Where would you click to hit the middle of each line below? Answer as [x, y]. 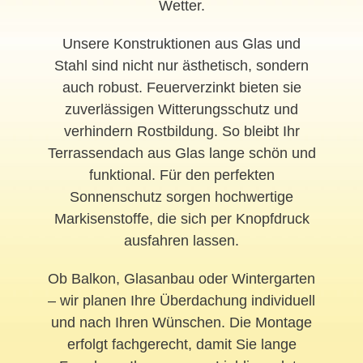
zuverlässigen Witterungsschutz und [181, 109]
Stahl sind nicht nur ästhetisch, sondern [181, 65]
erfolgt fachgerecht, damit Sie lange [181, 344]
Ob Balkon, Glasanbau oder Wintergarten [181, 278]
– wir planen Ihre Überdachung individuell [181, 300]
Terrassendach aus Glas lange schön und [181, 153]
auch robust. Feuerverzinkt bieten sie [181, 87]
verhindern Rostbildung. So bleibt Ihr [181, 131]
